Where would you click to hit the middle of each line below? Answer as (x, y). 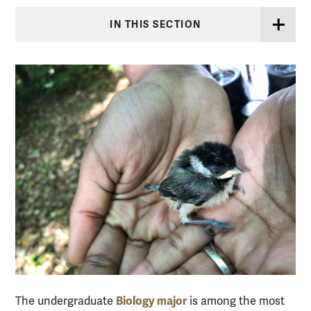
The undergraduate (66, 302)
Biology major (151, 301)
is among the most (236, 302)
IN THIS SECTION (155, 25)
